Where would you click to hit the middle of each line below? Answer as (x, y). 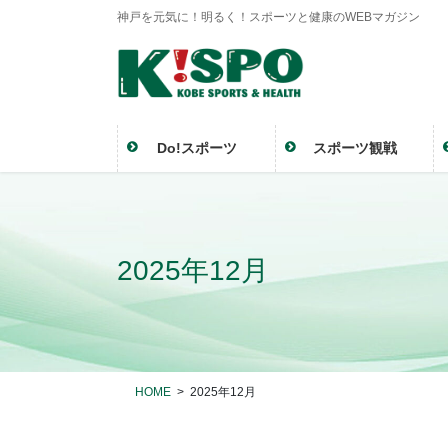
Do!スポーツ (196, 147)
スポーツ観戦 (354, 147)
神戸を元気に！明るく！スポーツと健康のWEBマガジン (268, 17)
